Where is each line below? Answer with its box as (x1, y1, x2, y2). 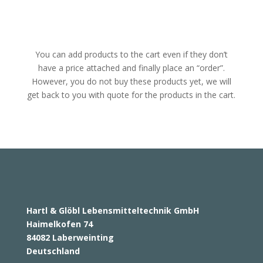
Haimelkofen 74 (26, 218, 93, 230)
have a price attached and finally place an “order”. (38, 62, 225, 73)
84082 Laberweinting (26, 231, 114, 243)
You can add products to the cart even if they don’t (35, 48, 228, 60)
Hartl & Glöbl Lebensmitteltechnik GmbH (26, 204, 199, 216)
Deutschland (26, 245, 80, 257)
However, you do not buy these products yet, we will (31, 75, 231, 87)
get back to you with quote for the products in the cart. (27, 89, 236, 100)
